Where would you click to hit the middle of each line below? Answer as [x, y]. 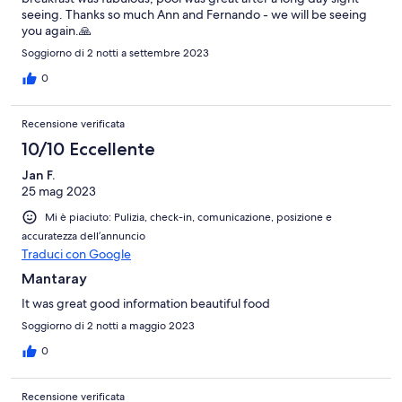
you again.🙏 [57, 30]
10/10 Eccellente [88, 149]
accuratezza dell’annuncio [83, 236]
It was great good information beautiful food [146, 303]
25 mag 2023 [59, 191]
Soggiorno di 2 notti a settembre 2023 [115, 52]
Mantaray [54, 278]
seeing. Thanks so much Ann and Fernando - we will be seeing [194, 14]
